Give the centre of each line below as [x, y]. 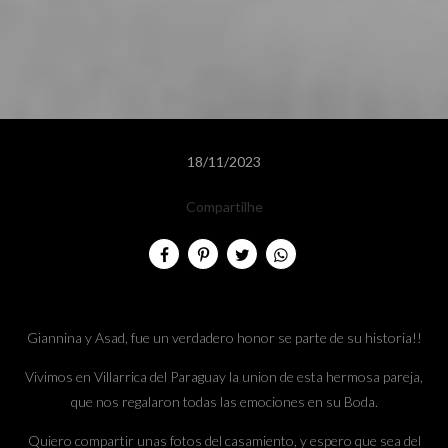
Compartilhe [224, 207]
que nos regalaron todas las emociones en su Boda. [224, 402]
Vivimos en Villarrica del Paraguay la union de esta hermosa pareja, [224, 377]
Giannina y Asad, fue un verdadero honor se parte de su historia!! [224, 338]
